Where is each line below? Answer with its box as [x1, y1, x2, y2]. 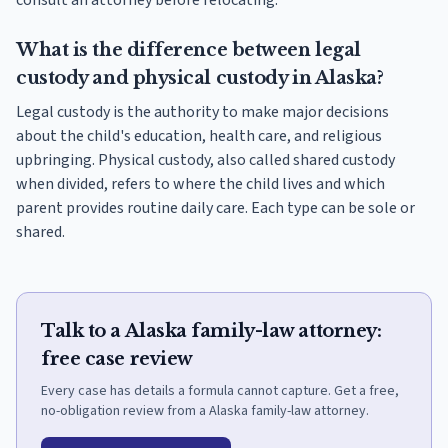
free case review [41, 348, 193, 371]
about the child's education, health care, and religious [16, 125, 382, 148]
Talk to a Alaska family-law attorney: [41, 320, 382, 343]
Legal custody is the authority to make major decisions [16, 101, 389, 124]
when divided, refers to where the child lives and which [16, 173, 385, 196]
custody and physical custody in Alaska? [16, 67, 384, 90]
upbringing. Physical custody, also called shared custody [16, 149, 395, 172]
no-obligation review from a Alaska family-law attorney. [41, 401, 369, 422]
